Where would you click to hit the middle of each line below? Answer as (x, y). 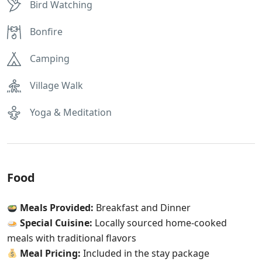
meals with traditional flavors (72, 238)
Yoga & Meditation (71, 112)
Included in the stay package (145, 253)
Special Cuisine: (56, 223)
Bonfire (46, 32)
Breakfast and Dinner (142, 208)
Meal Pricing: (51, 253)
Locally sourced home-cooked (160, 223)
